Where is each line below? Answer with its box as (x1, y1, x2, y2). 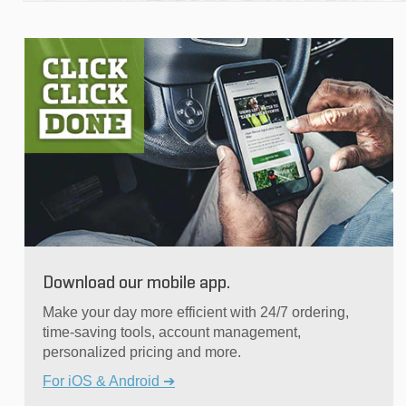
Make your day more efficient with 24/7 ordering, (43, 304, 349, 320)
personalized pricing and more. (43, 343, 241, 360)
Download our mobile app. (43, 274, 230, 293)
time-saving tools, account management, (43, 324, 301, 340)
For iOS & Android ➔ (43, 372, 175, 389)
